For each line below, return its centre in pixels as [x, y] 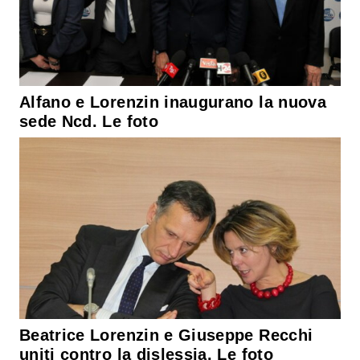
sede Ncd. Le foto [89, 122]
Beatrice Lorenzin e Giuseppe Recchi [166, 335]
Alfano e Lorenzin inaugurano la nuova [173, 102]
